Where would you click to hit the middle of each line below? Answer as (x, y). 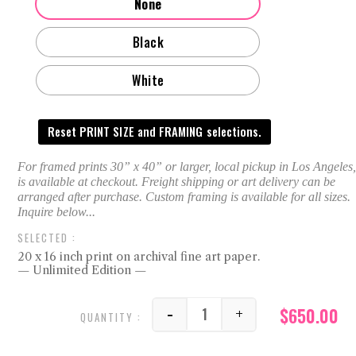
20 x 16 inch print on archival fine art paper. (139, 257)
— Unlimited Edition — (82, 271)
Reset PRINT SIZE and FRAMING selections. (155, 132)
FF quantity (238, 325)
